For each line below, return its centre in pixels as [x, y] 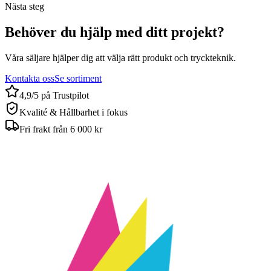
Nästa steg [24, 7]
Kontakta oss [30, 79]
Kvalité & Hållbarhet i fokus [73, 113]
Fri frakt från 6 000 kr [61, 129]
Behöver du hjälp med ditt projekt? [115, 32]
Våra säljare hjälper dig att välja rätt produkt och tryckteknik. [120, 58]
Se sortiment [78, 79]
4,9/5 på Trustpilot [54, 96]
